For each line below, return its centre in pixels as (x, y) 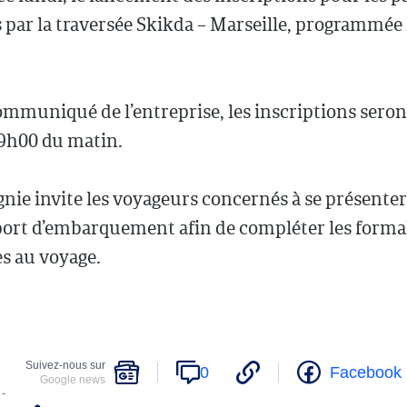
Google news (72, 380)
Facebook (365, 372)
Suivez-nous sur (65, 366)
